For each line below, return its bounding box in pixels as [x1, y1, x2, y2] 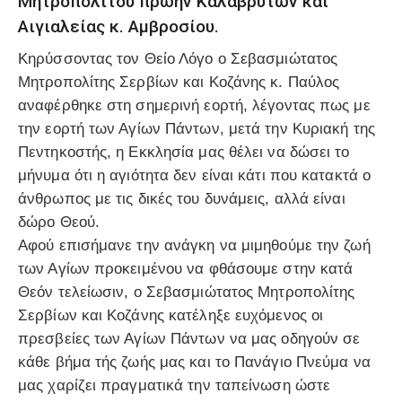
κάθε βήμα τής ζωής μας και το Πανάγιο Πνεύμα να [18, 354, 371, 371]
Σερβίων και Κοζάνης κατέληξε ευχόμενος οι [18, 307, 324, 325]
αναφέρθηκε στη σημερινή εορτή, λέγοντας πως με [18, 97, 371, 115]
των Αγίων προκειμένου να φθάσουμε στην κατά [18, 260, 354, 278]
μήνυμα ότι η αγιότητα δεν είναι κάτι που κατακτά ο [18, 167, 371, 185]
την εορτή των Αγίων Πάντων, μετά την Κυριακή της [18, 120, 375, 138]
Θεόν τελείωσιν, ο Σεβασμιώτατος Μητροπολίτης [18, 284, 355, 301]
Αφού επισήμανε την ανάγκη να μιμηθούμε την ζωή [18, 237, 371, 255]
